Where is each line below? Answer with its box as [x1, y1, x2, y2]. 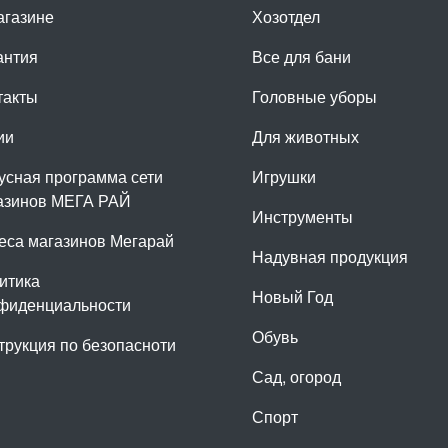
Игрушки [252, 165, 316, 189]
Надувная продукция [252, 245, 408, 269]
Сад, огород [252, 365, 341, 389]
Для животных [252, 125, 359, 149]
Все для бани [252, 45, 351, 69]
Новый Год [252, 285, 333, 309]
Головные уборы [252, 85, 377, 109]
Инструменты [252, 205, 353, 229]
